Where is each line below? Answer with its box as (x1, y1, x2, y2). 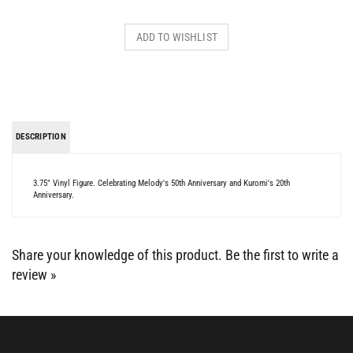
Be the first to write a (225, 229, 339, 246)
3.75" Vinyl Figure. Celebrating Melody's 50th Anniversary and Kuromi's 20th (33, 161, 290, 171)
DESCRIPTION (16, 114, 67, 124)
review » (12, 249, 57, 266)
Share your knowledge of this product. (12, 229, 225, 246)
